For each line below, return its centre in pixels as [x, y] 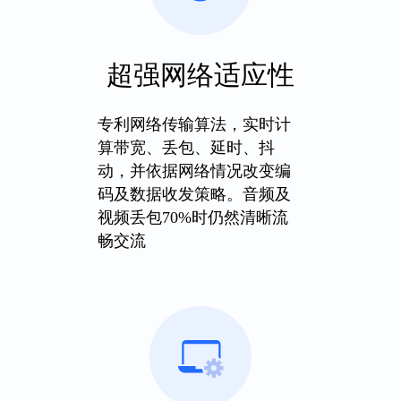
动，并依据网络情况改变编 [194, 171]
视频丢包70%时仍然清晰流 [192, 218]
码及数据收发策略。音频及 [194, 194]
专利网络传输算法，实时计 [194, 124]
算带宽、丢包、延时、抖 [186, 148]
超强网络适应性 [200, 75]
